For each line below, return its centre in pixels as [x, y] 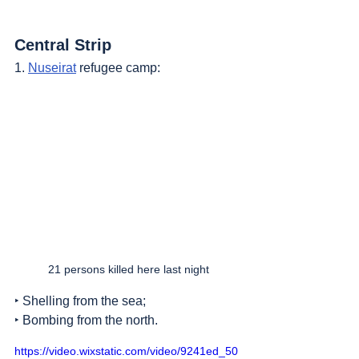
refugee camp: [118, 68]
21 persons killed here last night [128, 270]
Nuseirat [52, 68]
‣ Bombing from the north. [86, 321]
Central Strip [63, 45]
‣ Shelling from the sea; [80, 301]
